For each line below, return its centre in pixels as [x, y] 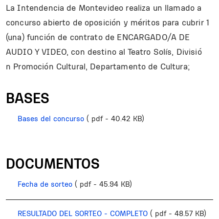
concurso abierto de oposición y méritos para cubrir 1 [108, 22]
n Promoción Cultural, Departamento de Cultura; [98, 66]
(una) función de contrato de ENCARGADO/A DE [98, 37]
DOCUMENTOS [53, 163]
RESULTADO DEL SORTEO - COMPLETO [83, 213]
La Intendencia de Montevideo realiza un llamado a [104, 8]
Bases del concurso [51, 119]
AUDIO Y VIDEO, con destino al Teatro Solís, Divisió [104, 52]
